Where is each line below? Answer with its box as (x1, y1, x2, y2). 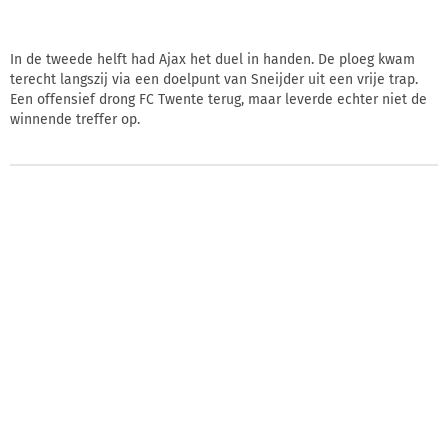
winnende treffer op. (10, 110, 140, 128)
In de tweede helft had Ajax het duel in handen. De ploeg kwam (10, 50, 415, 68)
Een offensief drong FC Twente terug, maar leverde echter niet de (10, 90, 427, 108)
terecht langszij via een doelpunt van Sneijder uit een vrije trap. (10, 70, 418, 88)
